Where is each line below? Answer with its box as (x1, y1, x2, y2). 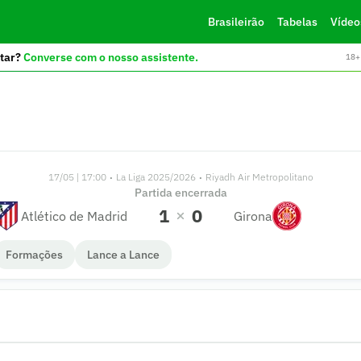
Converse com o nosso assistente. (23, 49, 198, 64)
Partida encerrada (134, 185, 227, 200)
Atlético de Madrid (21, 207, 127, 224)
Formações (6, 247, 63, 262)
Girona (234, 207, 272, 224)
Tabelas (276, 15, 317, 29)
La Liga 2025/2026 (115, 171, 196, 183)
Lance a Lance (87, 247, 160, 262)
